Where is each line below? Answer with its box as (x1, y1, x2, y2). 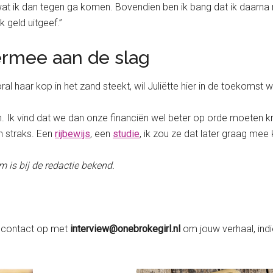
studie (113, 127, 140, 140)
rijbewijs (55, 127, 90, 140)
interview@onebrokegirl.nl (68, 222, 180, 235)
